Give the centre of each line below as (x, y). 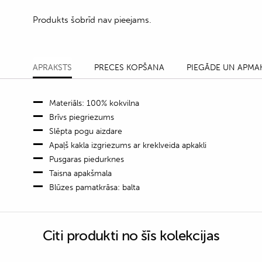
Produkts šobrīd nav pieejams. (92, 20)
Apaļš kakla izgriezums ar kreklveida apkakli (128, 145)
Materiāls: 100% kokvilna (94, 103)
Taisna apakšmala (80, 173)
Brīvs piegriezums (82, 117)
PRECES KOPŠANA (129, 67)
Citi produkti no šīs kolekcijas (131, 235)
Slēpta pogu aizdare (86, 131)
